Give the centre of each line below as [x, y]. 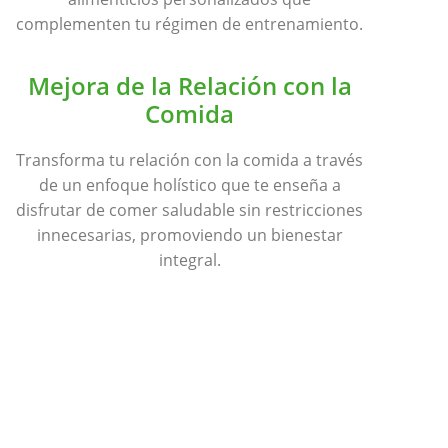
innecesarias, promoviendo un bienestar [189, 234]
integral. [189, 259]
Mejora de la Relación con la [189, 85]
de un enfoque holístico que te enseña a [189, 184]
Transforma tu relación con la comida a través [190, 159]
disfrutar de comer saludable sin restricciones [190, 209]
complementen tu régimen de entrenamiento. [190, 24]
